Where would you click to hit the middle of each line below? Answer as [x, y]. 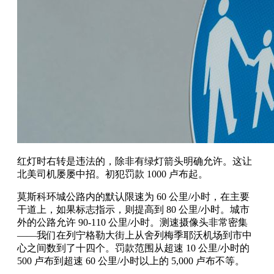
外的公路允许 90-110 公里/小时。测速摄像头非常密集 [132, 222]
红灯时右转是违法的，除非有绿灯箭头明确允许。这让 [135, 161]
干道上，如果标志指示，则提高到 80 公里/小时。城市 [133, 209]
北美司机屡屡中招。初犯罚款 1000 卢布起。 [113, 174]
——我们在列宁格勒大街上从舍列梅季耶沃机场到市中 [135, 235]
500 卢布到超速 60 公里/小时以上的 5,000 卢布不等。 [131, 261]
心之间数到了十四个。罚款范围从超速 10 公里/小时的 [133, 248]
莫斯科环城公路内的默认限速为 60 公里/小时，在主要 [133, 196]
